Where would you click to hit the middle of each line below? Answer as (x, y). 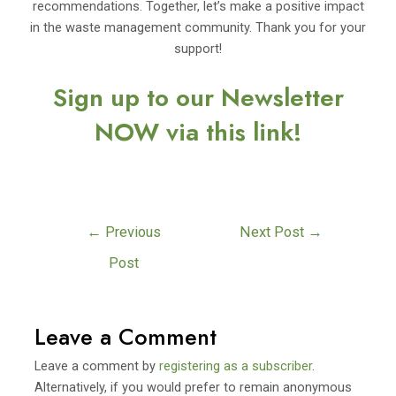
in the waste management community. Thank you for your (198, 28)
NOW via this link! (198, 133)
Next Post (273, 232)
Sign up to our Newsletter (198, 98)
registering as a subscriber (236, 366)
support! (198, 49)
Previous (132, 232)
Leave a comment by (97, 366)
